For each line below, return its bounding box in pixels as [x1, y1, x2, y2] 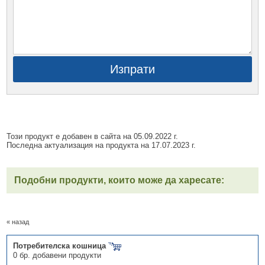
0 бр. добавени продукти [13, 250, 102, 260]
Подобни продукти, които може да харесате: [14, 175, 225, 186]
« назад [7, 218, 30, 226]
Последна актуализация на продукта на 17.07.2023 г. [7, 141, 196, 150]
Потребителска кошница [13, 241, 109, 251]
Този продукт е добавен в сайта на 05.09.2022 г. [7, 132, 179, 141]
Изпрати [109, 63, 155, 76]
